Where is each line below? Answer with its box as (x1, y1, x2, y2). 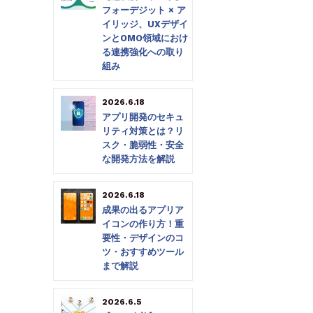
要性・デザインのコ (102, 232, 184, 243)
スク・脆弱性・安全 (102, 139, 184, 150)
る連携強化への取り (102, 46, 184, 57)
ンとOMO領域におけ (102, 32, 188, 43)
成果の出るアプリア (102, 204, 184, 215)
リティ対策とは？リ (102, 125, 184, 136)
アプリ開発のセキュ (102, 111, 184, 122)
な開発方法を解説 (102, 153, 175, 164)
